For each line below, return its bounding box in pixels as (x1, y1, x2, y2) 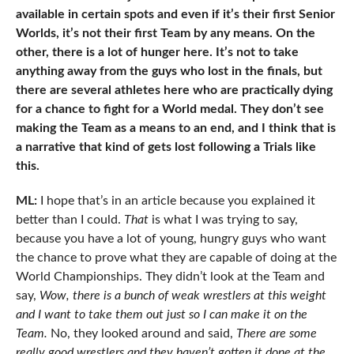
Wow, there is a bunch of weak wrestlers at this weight (39, 289, 326, 303)
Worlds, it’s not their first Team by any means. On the (15, 27, 315, 40)
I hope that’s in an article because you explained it (36, 194, 315, 208)
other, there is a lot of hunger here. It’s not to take (15, 46, 299, 59)
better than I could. (15, 213, 124, 227)
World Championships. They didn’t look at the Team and (15, 270, 325, 284)
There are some (232, 327, 317, 341)
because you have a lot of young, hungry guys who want (15, 232, 326, 246)
